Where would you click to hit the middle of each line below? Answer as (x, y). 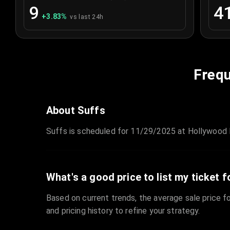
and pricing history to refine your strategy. (123, 211)
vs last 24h (87, 17)
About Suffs (76, 111)
